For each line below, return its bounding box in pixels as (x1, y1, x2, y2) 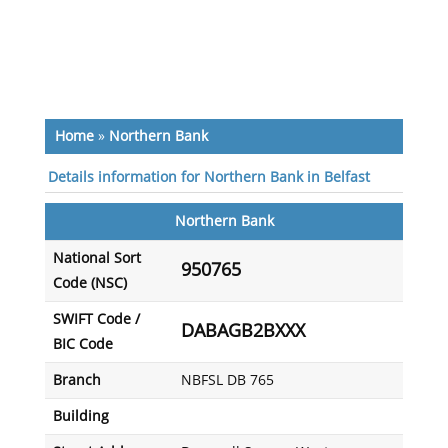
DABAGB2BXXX (180, 320, 305, 342)
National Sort (52, 250, 141, 267)
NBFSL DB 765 (180, 372, 274, 389)
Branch (52, 372, 101, 389)
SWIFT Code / (52, 311, 140, 328)
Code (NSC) (52, 275, 127, 292)
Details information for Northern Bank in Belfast (47, 169, 370, 186)
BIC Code (52, 336, 113, 353)
